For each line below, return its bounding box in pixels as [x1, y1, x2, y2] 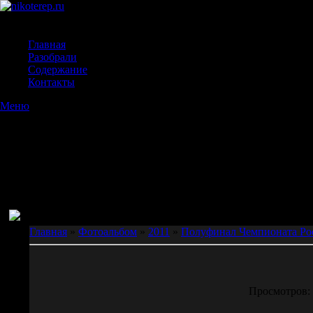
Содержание [28, 64, 87, 75]
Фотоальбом [78, 226, 137, 238]
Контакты [28, 76, 75, 88]
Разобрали [28, 51, 77, 63]
